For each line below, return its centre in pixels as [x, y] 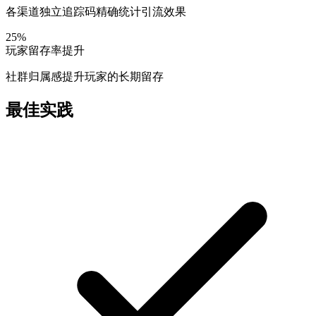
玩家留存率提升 [45, 50]
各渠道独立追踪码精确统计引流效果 [96, 12]
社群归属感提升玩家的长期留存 [85, 77]
